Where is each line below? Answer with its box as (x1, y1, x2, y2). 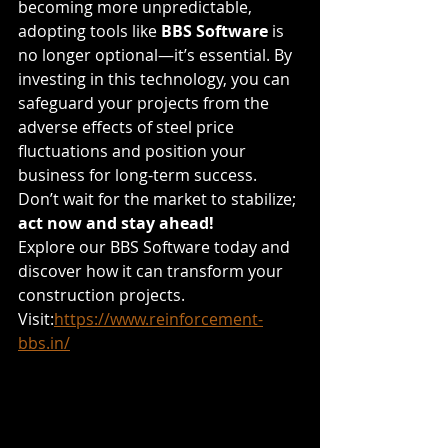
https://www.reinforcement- (54, 308, 263, 330)
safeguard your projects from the (18, 92, 273, 114)
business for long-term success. (18, 164, 257, 186)
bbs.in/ (18, 332, 70, 354)
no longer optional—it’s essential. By (18, 44, 296, 66)
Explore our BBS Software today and (18, 236, 294, 258)
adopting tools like (18, 20, 161, 42)
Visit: (18, 308, 54, 330)
